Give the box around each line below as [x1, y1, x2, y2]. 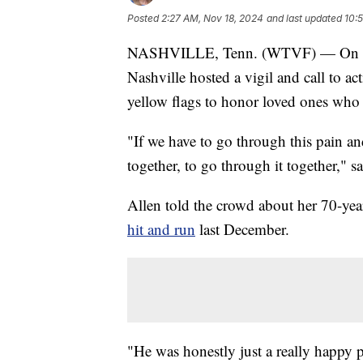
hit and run [127, 219, 195, 240]
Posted [127, 12, 161, 25]
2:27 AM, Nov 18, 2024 [161, 12, 263, 25]
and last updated [267, 12, 342, 25]
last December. [195, 219, 289, 240]
